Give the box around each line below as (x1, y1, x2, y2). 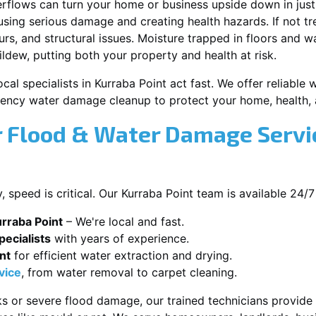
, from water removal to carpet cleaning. (21, 265, 237, 279)
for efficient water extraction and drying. (11, 248, 232, 262)
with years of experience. (51, 231, 189, 245)
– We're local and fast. (63, 214, 184, 229)
